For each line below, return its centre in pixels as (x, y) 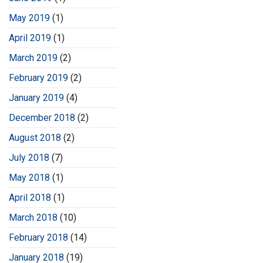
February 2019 (38, 78)
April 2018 (30, 198)
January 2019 (36, 98)
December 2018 (42, 118)
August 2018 (35, 138)
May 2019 (29, 18)
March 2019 (33, 58)
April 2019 (30, 38)
